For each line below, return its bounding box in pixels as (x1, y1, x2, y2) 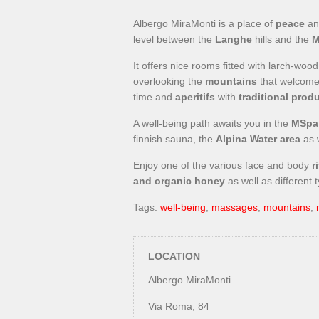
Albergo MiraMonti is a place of (133, 18, 276, 29)
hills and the (252, 33, 312, 45)
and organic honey (133, 175, 225, 187)
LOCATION (148, 251, 200, 262)
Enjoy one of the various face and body (133, 159, 309, 171)
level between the (133, 33, 215, 45)
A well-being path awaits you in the (133, 117, 291, 129)
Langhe (215, 33, 252, 45)
